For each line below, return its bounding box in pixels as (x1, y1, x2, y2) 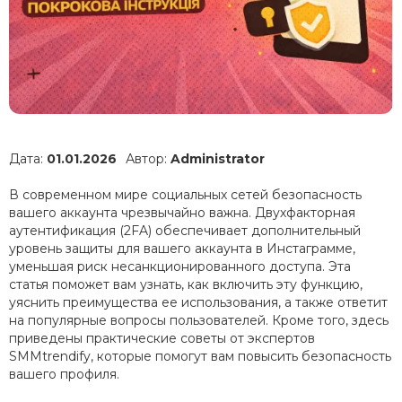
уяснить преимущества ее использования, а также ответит (9, 294, 388, 311)
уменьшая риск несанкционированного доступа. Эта (9, 258, 351, 275)
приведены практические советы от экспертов (9, 330, 315, 347)
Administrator (170, 151, 265, 168)
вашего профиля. (9, 366, 119, 383)
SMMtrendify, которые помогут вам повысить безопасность (9, 348, 391, 365)
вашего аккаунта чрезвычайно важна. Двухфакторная (9, 205, 355, 222)
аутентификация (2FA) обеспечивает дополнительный (9, 223, 361, 240)
